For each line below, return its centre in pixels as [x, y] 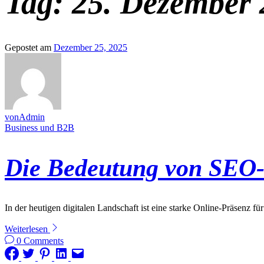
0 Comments [40, 241]
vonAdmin [25, 117]
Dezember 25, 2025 [90, 48]
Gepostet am [29, 48]
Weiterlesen [27, 229]
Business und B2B [39, 128]
